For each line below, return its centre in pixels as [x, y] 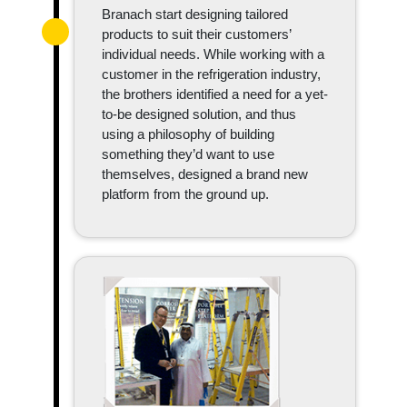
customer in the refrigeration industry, [211, 74]
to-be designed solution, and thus [199, 114]
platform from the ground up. [185, 194]
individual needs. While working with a [213, 55]
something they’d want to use [188, 154]
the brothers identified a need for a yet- [215, 94]
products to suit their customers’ [196, 35]
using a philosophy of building [188, 134]
